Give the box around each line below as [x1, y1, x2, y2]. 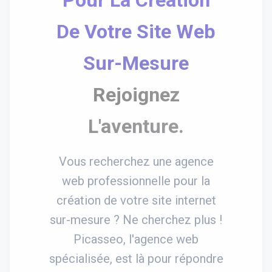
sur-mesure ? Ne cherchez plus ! [50, 212, 222, 227]
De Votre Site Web [56, 19, 216, 43]
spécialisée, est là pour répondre [49, 251, 223, 266]
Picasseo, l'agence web [73, 231, 199, 246]
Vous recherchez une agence [58, 154, 214, 169]
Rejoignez [92, 83, 180, 106]
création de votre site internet [56, 192, 216, 208]
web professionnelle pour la [62, 173, 210, 188]
